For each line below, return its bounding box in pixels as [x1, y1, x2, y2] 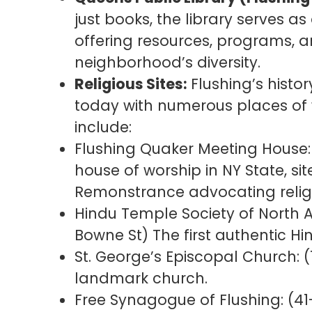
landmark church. [75, 267, 208, 288]
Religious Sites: [75, 73, 187, 94]
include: [75, 116, 132, 137]
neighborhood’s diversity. [75, 52, 261, 72]
